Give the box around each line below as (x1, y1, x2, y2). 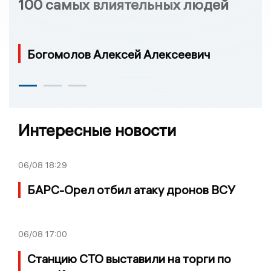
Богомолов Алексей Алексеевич (27, 46, 211, 62)
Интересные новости (18, 120, 176, 140)
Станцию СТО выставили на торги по (27, 250, 231, 266)
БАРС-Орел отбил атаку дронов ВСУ (27, 181, 235, 197)
